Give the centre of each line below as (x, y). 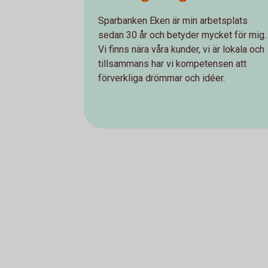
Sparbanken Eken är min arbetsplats (173, 20)
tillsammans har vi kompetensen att (172, 63)
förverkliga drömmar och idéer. (162, 78)
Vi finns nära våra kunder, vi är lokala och (181, 49)
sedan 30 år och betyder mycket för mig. (182, 35)
